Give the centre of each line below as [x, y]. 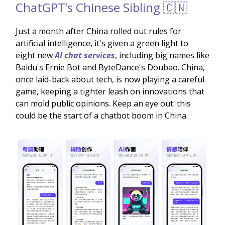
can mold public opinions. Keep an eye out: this [103, 103]
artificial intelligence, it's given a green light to [102, 43]
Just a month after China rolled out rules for [98, 31]
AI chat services [85, 55]
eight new [35, 55]
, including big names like [162, 55]
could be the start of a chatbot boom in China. [102, 115]
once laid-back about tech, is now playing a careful [110, 79]
